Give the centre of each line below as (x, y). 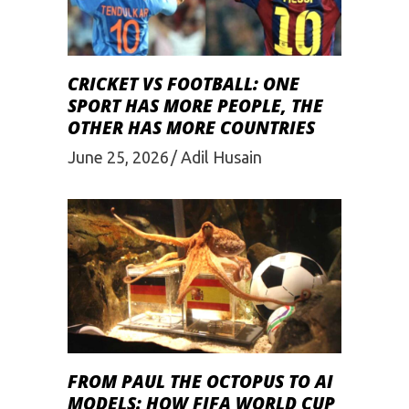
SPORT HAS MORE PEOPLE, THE (195, 106)
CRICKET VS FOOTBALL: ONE (184, 84)
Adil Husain (221, 157)
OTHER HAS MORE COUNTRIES (191, 128)
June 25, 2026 (118, 157)
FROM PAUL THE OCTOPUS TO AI (200, 382)
